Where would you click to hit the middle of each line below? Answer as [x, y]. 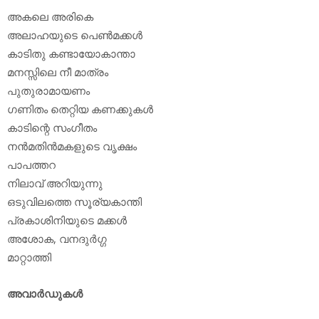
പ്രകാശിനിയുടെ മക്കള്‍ [67, 220]
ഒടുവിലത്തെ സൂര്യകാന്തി [74, 202]
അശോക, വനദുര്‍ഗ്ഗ [57, 239]
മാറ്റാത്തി [29, 257]
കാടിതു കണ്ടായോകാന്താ [71, 54]
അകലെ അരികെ [50, 17]
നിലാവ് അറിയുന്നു [55, 183]
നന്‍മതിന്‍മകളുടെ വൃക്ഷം [72, 146]
